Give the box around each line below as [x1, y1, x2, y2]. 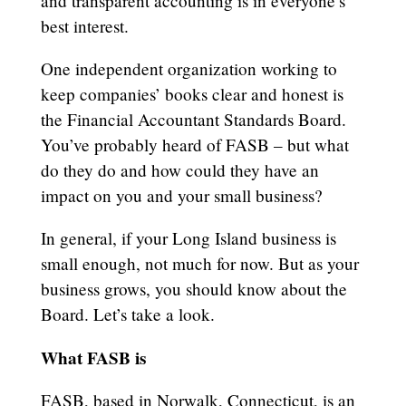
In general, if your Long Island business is [40, 227, 336, 250]
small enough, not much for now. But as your [40, 252, 359, 275]
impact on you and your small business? [40, 184, 328, 208]
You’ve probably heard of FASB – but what [40, 133, 349, 157]
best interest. [40, 14, 134, 37]
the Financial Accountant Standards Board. [40, 108, 346, 131]
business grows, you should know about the [40, 277, 347, 301]
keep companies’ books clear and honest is [40, 82, 343, 106]
